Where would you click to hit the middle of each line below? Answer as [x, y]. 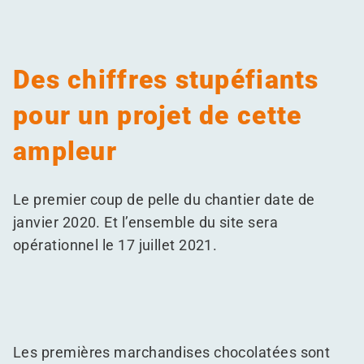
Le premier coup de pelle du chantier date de [164, 199]
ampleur [65, 151]
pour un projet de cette [158, 115]
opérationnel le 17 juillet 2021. [115, 245]
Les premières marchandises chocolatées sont [172, 352]
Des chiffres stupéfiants [166, 80]
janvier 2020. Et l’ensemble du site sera [146, 222]
